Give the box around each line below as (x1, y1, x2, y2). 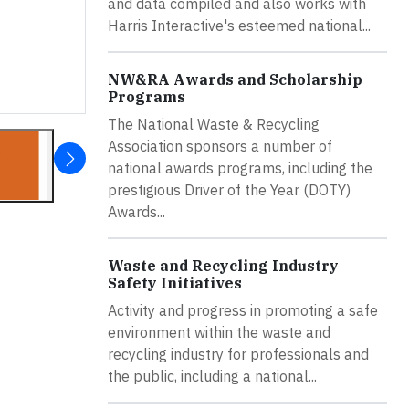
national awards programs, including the (108, 158, 372, 177)
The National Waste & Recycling (108, 114, 320, 133)
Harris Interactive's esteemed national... (108, 16, 371, 35)
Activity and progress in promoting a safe (108, 300, 378, 320)
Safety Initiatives (108, 273, 242, 292)
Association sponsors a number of (108, 136, 332, 155)
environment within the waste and (108, 322, 330, 341)
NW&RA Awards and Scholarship (108, 69, 362, 89)
